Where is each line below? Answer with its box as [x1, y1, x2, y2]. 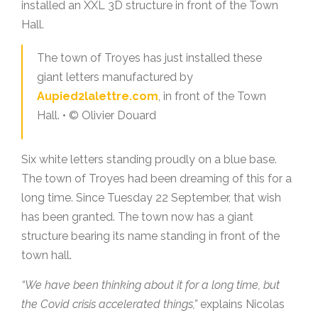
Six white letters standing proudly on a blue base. [21, 153, 277, 167]
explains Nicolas [197, 297, 285, 312]
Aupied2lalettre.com [37, 89, 158, 104]
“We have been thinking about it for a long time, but [21, 278, 280, 292]
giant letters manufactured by [37, 70, 193, 84]
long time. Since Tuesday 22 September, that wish [21, 191, 281, 205]
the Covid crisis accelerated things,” [21, 297, 197, 312]
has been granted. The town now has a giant [21, 210, 253, 224]
